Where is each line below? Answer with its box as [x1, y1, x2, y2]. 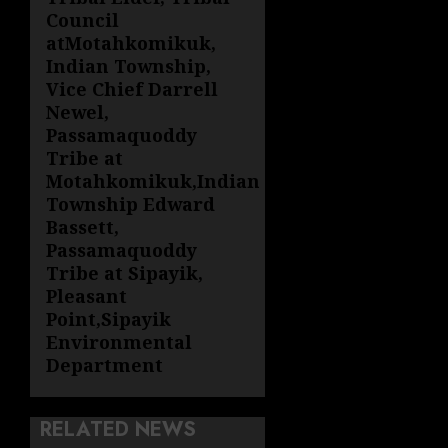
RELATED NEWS [40, 415, 196, 444]
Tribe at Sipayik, [46, 261, 203, 285]
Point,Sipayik [46, 307, 171, 331]
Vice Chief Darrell [46, 77, 218, 101]
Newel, [46, 100, 109, 124]
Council [46, 8, 119, 32]
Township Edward [46, 192, 215, 216]
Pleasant [46, 284, 127, 308]
